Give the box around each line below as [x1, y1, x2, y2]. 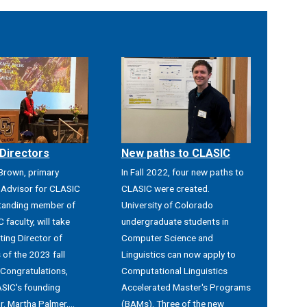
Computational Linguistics [121, 265, 228, 277]
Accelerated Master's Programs [121, 282, 251, 293]
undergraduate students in [121, 216, 229, 228]
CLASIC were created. [121, 183, 210, 195]
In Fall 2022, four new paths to [121, 167, 244, 178]
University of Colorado [121, 199, 213, 211]
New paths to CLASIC [121, 147, 230, 160]
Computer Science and [121, 232, 213, 244]
